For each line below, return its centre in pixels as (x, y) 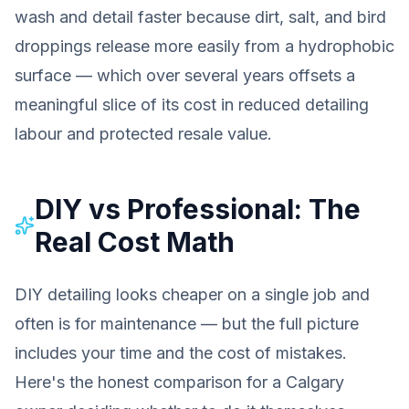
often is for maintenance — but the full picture (187, 324)
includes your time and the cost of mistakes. (181, 353)
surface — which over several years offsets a (185, 75)
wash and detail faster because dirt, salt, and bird (200, 17)
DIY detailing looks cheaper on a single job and (192, 294)
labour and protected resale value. (143, 134)
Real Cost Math (134, 242)
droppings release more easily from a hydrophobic (204, 46)
